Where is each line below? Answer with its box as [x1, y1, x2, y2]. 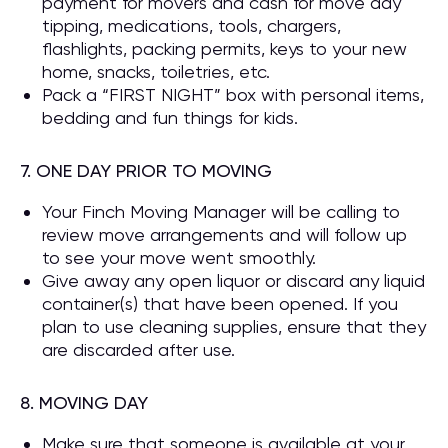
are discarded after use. [42, 339, 235, 360]
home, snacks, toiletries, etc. [42, 61, 270, 82]
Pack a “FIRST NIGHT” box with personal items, [42, 84, 424, 105]
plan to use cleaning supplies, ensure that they [42, 316, 426, 337]
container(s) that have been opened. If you [42, 293, 398, 314]
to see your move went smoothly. [42, 247, 316, 268]
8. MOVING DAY [20, 392, 148, 413]
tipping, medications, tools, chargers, [42, 15, 341, 36]
